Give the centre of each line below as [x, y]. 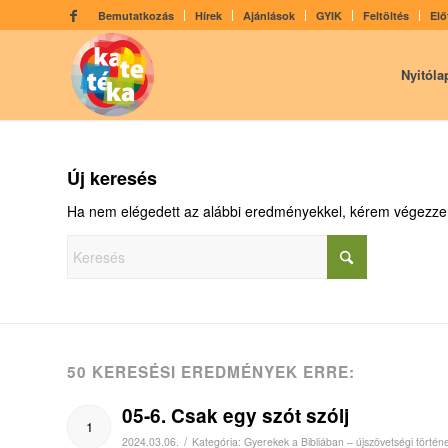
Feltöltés [386, 15]
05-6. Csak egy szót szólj [235, 415]
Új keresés [112, 178]
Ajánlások [269, 15]
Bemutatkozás [136, 15]
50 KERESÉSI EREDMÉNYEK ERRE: [211, 371]
